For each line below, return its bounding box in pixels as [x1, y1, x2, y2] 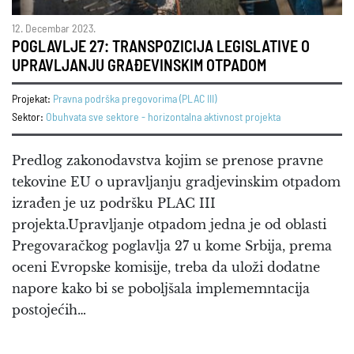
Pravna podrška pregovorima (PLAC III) [53, 93, 217, 105]
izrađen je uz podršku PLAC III [12, 194, 216, 211]
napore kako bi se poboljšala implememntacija [12, 280, 310, 296]
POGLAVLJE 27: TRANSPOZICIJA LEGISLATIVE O [12, 39, 310, 55]
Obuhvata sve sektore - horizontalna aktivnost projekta [46, 111, 281, 123]
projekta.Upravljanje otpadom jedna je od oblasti [12, 216, 326, 232]
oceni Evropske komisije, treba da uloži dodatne [12, 258, 320, 275]
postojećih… [12, 301, 86, 318]
